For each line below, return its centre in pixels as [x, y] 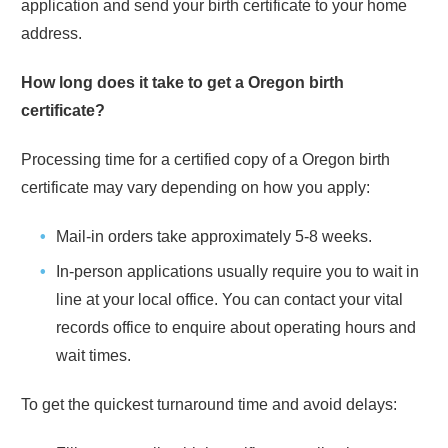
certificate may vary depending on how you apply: [195, 187]
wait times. [93, 355]
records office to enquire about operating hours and [236, 327]
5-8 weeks [331, 236]
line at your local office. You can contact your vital [229, 299]
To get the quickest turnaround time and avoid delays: [209, 404]
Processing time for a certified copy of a [161, 159]
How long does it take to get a [134, 82]
